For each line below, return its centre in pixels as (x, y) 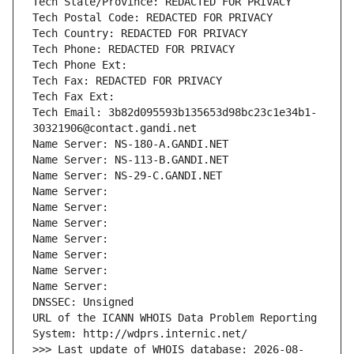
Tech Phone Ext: (80, 65)
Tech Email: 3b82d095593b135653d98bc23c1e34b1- (175, 113)
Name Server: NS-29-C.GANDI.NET (127, 176)
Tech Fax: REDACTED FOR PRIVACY (127, 81)
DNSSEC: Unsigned (83, 302)
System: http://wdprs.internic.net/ (140, 334)
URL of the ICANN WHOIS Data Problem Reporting (175, 318)
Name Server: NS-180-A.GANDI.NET (130, 144)
